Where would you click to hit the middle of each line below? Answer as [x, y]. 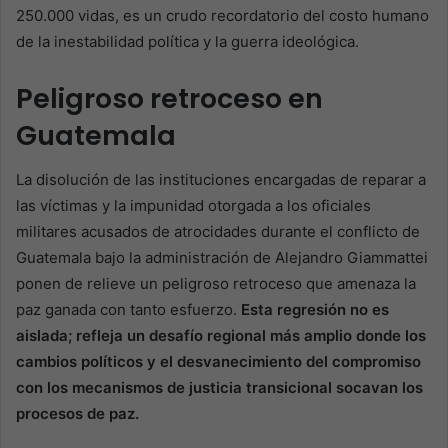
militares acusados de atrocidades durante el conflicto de [218, 232]
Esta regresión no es [313, 310]
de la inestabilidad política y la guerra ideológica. [187, 41]
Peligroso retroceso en [169, 98]
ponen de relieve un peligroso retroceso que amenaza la [216, 284]
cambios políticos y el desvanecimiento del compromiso [218, 362]
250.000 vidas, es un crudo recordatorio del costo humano [222, 15]
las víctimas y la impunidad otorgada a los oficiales [193, 206]
